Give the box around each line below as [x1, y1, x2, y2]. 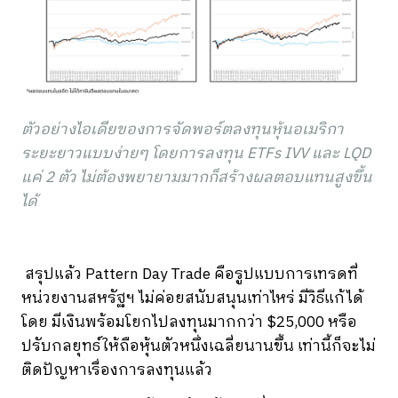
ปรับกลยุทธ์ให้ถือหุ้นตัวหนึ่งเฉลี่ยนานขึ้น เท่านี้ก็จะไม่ [21, 333, 376, 359]
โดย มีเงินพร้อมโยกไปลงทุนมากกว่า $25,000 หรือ [21, 309, 357, 335]
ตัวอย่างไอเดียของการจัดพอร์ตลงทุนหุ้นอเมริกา [21, 116, 344, 142]
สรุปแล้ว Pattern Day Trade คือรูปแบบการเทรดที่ [25, 261, 358, 287]
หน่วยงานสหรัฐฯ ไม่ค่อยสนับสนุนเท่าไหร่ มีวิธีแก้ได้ [21, 285, 363, 311]
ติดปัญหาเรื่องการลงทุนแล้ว [21, 357, 216, 383]
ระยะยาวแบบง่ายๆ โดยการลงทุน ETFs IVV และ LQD [21, 140, 370, 166]
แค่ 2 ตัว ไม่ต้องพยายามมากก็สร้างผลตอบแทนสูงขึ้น [21, 164, 372, 190]
